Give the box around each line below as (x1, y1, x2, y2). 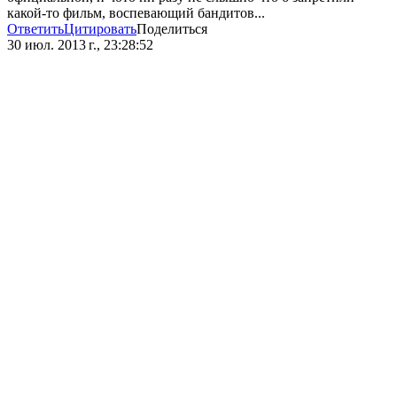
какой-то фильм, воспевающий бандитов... (7, 5, 265, 21)
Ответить (7, 21, 64, 37)
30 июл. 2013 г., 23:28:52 (7, 37, 153, 53)
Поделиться (136, 21, 207, 37)
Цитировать (64, 21, 136, 37)
